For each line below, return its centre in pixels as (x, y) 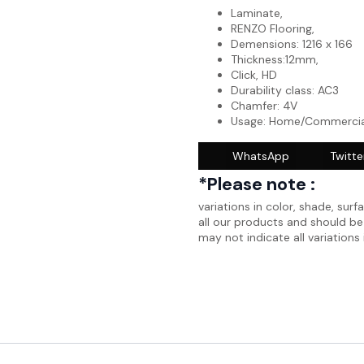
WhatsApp (261, 156)
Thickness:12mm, (275, 59)
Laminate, (257, 13)
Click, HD (254, 75)
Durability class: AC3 (285, 90)
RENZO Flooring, (273, 28)
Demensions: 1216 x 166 (292, 44)
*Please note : (257, 184)
